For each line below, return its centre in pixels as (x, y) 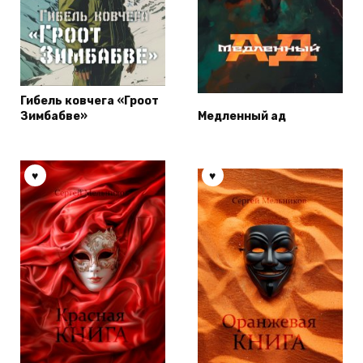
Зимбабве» (54, 117)
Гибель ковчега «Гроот (90, 101)
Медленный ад (242, 117)
